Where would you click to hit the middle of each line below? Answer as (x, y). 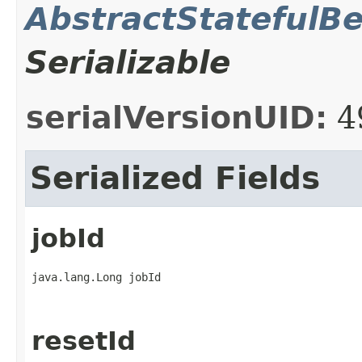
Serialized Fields (175, 178)
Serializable (128, 62)
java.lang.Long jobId (96, 278)
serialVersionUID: (177, 118)
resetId (84, 341)
